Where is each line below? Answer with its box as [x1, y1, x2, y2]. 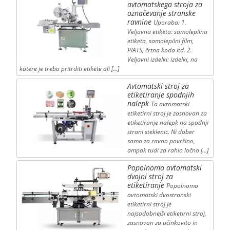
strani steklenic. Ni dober [127, 127, 195, 137]
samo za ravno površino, [127, 137, 195, 146]
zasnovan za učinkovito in [127, 218, 198, 227]
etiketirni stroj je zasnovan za [127, 109, 207, 118]
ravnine [127, 17, 151, 27]
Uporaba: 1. [153, 18, 186, 27]
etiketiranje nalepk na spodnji [127, 118, 208, 127]
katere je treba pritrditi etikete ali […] [19, 64, 119, 73]
